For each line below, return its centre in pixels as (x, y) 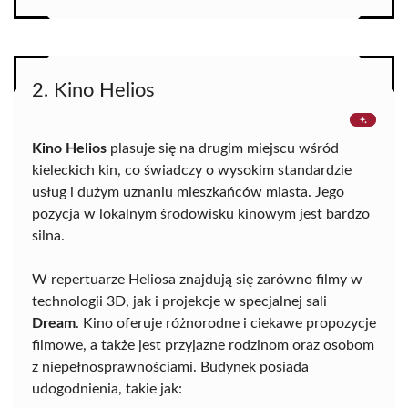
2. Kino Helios (93, 91)
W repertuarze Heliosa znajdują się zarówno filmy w (197, 280)
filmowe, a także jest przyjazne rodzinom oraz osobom (203, 346)
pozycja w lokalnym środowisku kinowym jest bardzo (201, 214)
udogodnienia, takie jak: (107, 389)
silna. (48, 236)
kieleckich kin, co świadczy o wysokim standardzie (192, 171)
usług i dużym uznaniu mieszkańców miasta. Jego (188, 193)
